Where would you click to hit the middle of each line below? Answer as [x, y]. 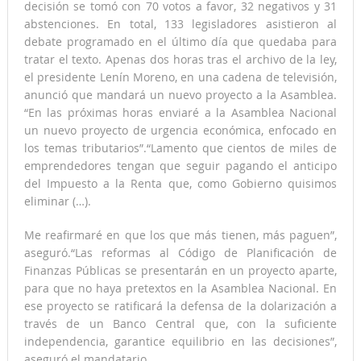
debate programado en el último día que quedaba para [180, 42]
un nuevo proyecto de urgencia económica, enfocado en [180, 131]
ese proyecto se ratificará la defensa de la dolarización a [180, 306]
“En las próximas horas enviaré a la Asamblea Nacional [180, 113]
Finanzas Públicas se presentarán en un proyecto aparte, [180, 271]
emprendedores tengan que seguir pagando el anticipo [180, 166]
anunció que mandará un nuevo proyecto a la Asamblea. [180, 95]
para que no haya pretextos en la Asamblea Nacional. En [180, 288]
